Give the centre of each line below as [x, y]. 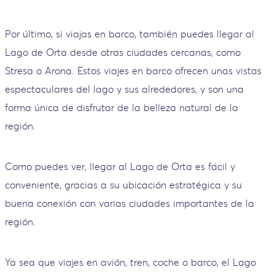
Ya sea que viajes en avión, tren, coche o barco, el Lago [130, 262]
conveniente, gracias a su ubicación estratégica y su [123, 184]
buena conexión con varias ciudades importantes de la [130, 203]
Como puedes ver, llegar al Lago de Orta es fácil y [120, 166]
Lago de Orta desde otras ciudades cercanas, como [123, 52]
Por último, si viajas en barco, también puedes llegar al [130, 33]
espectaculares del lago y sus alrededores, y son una [124, 89]
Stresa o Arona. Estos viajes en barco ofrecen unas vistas [133, 70]
